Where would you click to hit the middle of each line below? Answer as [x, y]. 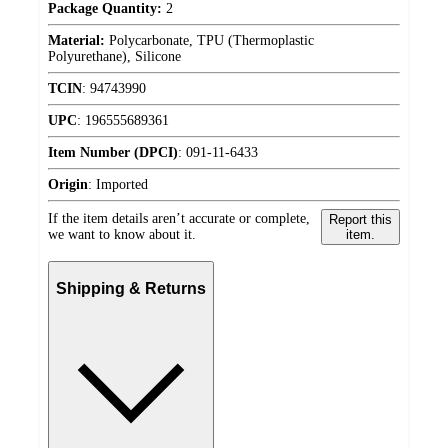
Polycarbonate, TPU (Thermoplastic [209, 41]
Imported [122, 185]
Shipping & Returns [131, 289]
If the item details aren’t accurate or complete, [179, 219]
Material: [76, 41]
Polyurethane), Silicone [114, 57]
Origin [68, 185]
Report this [360, 220]
